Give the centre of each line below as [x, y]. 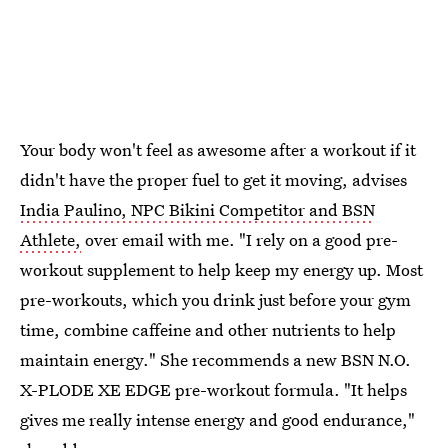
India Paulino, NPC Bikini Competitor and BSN [197, 209]
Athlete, [50, 239]
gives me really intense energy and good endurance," [217, 419]
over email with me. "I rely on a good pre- [239, 239]
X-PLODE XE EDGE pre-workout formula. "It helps [213, 389]
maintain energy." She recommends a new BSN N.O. [215, 359]
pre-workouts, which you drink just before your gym [215, 299]
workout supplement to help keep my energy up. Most [221, 269]
